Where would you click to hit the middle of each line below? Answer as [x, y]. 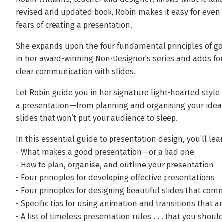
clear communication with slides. [76, 72]
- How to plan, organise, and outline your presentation [115, 165]
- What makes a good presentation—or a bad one [105, 152]
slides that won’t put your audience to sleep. [97, 118]
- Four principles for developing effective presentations [115, 178]
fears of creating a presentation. [74, 25]
